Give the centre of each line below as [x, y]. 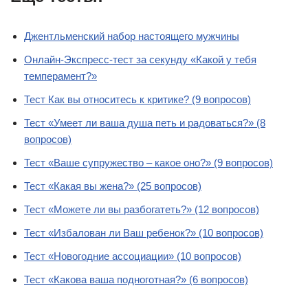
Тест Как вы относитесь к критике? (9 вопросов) [137, 99]
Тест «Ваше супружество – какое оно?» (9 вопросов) [148, 163]
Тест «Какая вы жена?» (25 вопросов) [113, 186]
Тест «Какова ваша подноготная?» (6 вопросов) [136, 279]
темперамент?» [60, 76]
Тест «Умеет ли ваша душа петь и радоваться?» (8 [145, 123]
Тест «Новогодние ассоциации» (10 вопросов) [133, 256]
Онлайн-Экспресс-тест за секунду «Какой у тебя [140, 59]
